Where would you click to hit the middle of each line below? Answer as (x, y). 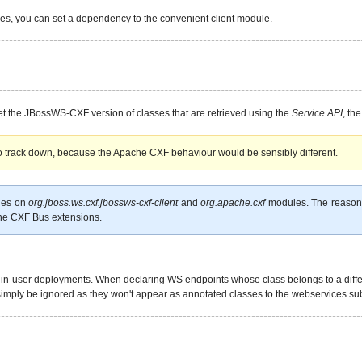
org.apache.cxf (233, 202)
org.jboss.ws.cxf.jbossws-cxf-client (103, 202)
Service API (317, 113)
